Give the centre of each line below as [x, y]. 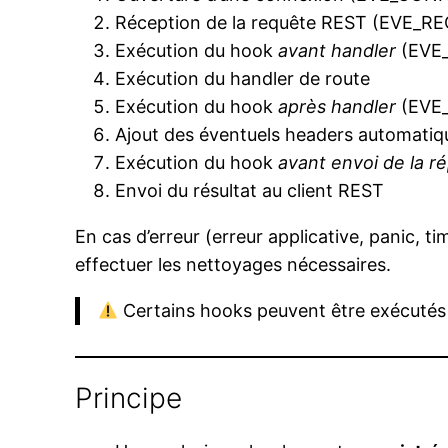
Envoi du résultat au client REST [250, 190]
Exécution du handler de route [243, 78]
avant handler [337, 50]
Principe [129, 397]
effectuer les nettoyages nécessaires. [233, 264]
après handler [337, 106]
